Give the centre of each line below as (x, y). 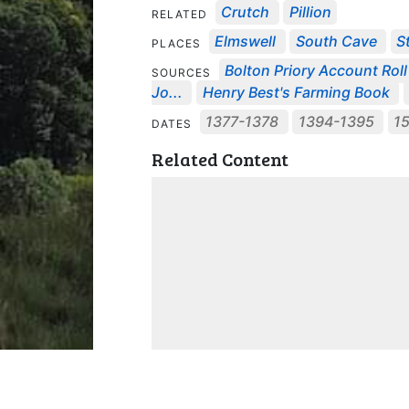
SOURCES (183, 72)
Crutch (246, 12)
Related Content (220, 158)
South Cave (336, 42)
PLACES (178, 43)
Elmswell (246, 42)
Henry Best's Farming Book (296, 93)
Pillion (310, 12)
